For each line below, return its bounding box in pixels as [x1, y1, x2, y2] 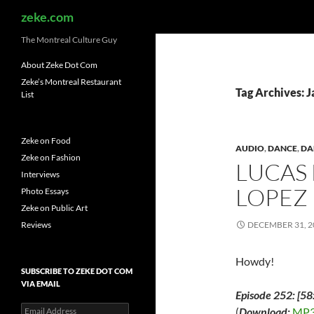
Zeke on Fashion [21, 152, 81, 163]
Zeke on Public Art [21, 203, 88, 213]
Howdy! [235, 254, 274, 268]
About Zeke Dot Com [21, 60, 97, 70]
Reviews [21, 219, 51, 230]
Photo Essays [21, 186, 69, 196]
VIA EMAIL [21, 279, 60, 288]
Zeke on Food [21, 135, 71, 146]
